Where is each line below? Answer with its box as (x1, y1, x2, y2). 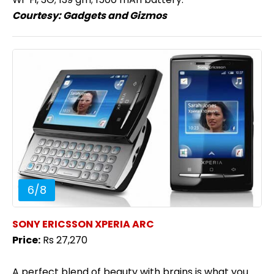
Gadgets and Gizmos (63, 9, 167, 23)
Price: (12, 232, 40, 247)
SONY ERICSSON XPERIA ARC (12, 217, 154, 231)
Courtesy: (12, 9, 63, 23)
